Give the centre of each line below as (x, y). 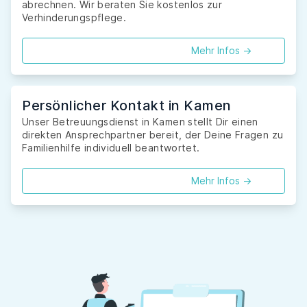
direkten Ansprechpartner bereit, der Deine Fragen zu (153, 135)
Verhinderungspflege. (74, 18)
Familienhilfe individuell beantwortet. (111, 148)
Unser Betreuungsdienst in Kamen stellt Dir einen (140, 122)
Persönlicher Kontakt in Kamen (127, 106)
